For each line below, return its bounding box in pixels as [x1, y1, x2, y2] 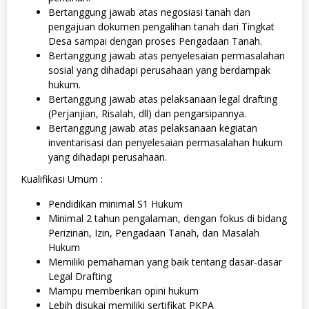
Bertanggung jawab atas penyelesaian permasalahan [48, 48, 285, 62]
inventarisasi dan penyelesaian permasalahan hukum [48, 135, 283, 149]
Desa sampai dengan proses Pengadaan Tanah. [48, 34, 262, 48]
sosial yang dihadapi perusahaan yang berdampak [48, 63, 270, 77]
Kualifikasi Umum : [21, 172, 103, 186]
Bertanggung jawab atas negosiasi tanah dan [48, 5, 250, 19]
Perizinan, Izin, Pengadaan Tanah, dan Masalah [48, 226, 259, 239]
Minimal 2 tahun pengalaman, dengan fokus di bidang [48, 212, 287, 225]
